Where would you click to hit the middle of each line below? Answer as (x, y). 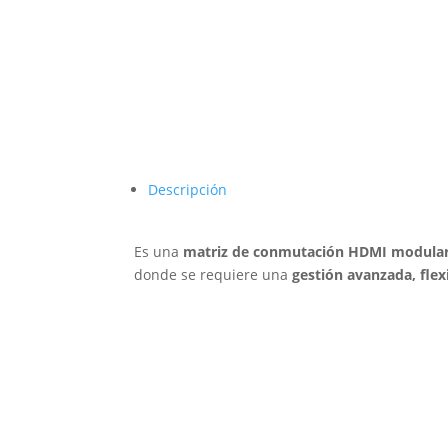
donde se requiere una (213, 275)
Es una (159, 252)
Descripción (188, 190)
